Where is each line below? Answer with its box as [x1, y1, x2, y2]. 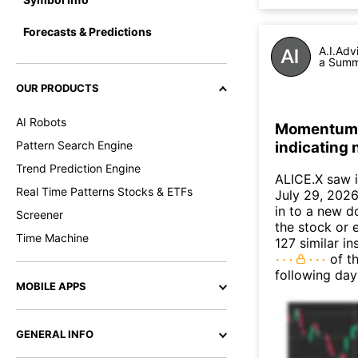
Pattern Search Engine [16, 138, 133, 152]
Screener [16, 208, 63, 221]
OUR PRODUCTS [16, 82, 99, 94]
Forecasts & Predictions [23, 24, 152, 38]
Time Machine [16, 231, 89, 245]
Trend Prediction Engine [16, 161, 141, 175]
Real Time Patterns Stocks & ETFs [16, 185, 193, 198]
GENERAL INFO [16, 328, 93, 340]
